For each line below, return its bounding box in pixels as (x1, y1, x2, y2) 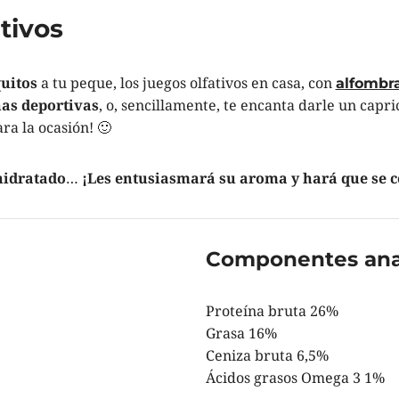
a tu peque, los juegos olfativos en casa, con (37, 73, 336, 94)
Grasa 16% (205, 323, 277, 344)
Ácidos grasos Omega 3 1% (205, 368, 385, 388)
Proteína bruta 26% (205, 301, 338, 322)
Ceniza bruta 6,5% (205, 346, 329, 366)
